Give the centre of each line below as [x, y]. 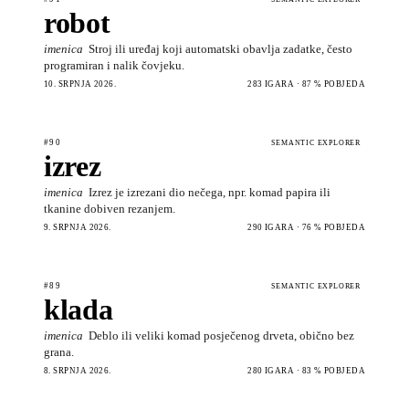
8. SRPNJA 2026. [78, 370]
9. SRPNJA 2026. [78, 227]
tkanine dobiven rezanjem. [110, 208]
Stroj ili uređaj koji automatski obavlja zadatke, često [220, 48]
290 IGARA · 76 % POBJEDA [306, 227]
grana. [59, 351]
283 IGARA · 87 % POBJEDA [306, 84]
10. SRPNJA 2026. [80, 84]
